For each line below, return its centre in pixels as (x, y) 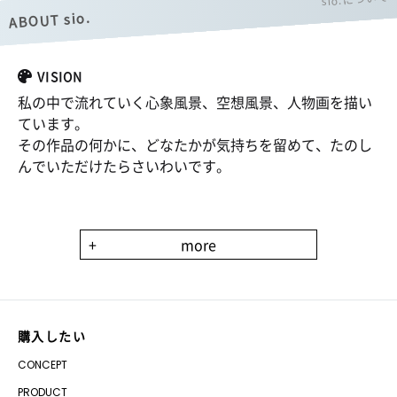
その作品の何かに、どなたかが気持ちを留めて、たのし (195, 144)
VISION (60, 76)
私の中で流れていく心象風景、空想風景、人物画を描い (195, 101)
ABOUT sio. (49, 19)
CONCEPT (43, 364)
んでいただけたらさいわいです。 (124, 165)
